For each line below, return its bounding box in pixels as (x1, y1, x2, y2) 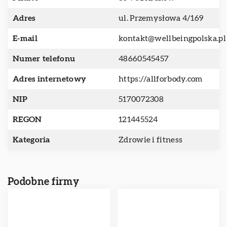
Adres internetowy (13, 75, 87, 83)
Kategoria (13, 136, 50, 144)
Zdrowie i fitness (119, 136, 183, 144)
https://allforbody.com (119, 75, 203, 83)
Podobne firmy (8, 177, 79, 187)
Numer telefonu (13, 55, 75, 63)
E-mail (13, 34, 37, 43)
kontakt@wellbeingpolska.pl (119, 34, 226, 43)
